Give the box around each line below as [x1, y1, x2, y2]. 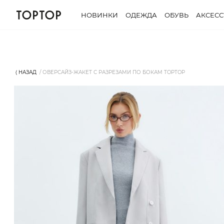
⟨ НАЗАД [15, 69, 36, 75]
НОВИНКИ [81, 11, 118, 19]
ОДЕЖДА [125, 11, 157, 19]
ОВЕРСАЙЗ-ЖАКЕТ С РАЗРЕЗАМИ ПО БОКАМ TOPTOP [42, 69, 185, 75]
